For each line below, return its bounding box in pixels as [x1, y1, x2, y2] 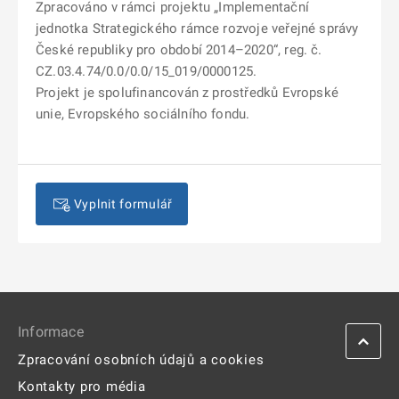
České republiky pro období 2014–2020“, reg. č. [36, 42, 322, 59]
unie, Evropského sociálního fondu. [36, 106, 250, 123]
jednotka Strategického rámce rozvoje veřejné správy [36, 20, 359, 37]
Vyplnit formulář [73, 197, 173, 212]
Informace [18, 323, 84, 341]
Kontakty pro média [18, 379, 146, 395]
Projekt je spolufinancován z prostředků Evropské [36, 85, 338, 102]
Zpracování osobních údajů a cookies [18, 352, 265, 369]
